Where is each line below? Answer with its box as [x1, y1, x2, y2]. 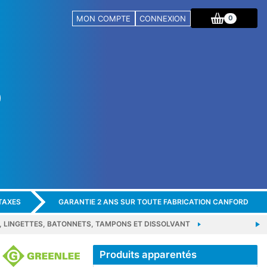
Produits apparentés [99, 248, 197, 260]
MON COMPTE [76, 13, 131, 23]
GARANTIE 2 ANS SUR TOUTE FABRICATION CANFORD [58, 197, 249, 207]
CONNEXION [139, 13, 187, 23]
